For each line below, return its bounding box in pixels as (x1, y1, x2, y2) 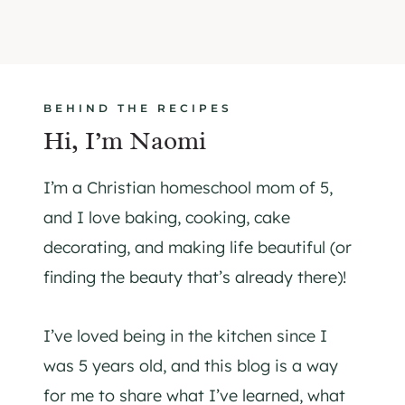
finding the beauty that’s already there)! (43, 267, 346, 288)
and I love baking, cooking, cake (43, 207, 290, 229)
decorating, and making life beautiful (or (43, 237, 352, 259)
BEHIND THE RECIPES (43, 101, 232, 116)
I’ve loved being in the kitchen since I (43, 325, 327, 347)
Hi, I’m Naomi (43, 125, 206, 157)
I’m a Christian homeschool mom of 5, (43, 177, 333, 199)
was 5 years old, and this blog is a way (43, 355, 338, 377)
